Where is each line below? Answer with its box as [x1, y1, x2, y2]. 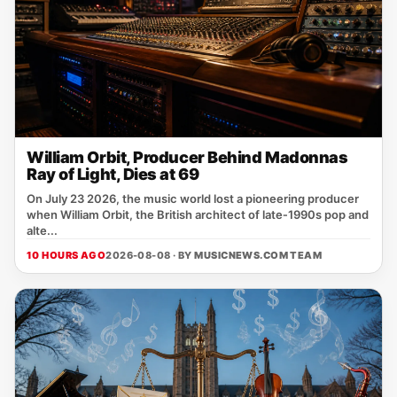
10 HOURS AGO [27, 249, 106, 261]
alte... [27, 223, 58, 237]
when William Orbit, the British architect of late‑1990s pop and [27, 207, 369, 222]
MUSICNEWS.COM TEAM [194, 249, 323, 261]
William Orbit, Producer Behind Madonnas [27, 148, 348, 167]
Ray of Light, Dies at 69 [27, 165, 199, 183]
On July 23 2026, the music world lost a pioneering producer [27, 191, 359, 206]
